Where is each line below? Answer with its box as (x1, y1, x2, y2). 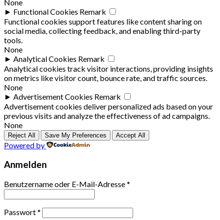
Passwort (4, 207, 37, 217)
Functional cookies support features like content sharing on (4, 17, 202, 27)
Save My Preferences (45, 132, 107, 139)
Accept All (116, 132, 145, 139)
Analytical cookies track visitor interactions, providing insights (4, 64, 213, 74)
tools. (4, 35, 23, 45)
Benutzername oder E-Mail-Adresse (4, 179, 127, 189)
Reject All (8, 132, 35, 139)
